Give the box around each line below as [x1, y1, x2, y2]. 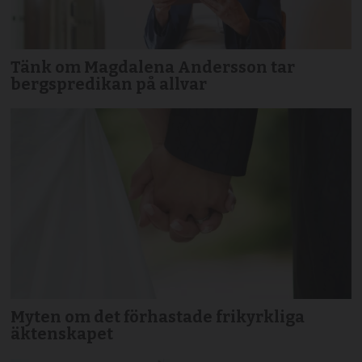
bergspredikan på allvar [11, 74, 208, 94]
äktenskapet [11, 324, 114, 344]
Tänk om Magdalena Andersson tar [11, 57, 296, 77]
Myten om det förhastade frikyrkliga [11, 307, 305, 327]
